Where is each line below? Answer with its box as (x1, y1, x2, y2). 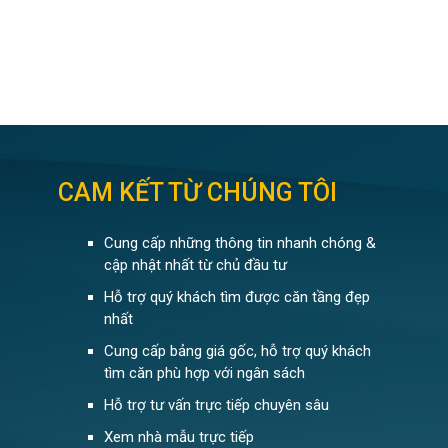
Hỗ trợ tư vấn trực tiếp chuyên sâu (103, 396, 329, 414)
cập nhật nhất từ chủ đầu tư (103, 256, 287, 274)
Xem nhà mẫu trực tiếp (103, 428, 254, 446)
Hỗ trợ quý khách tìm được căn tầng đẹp (103, 288, 370, 306)
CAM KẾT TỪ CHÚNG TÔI (58, 177, 338, 207)
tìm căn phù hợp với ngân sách (103, 364, 305, 382)
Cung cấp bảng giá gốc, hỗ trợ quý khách (103, 342, 371, 360)
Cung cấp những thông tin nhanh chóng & (103, 234, 376, 252)
